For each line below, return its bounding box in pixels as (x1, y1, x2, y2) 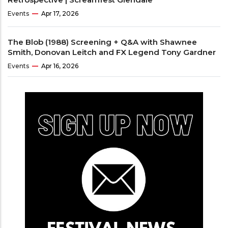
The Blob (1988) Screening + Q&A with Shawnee (8, 37, 197, 47)
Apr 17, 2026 (41, 9, 78, 17)
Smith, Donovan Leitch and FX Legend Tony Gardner (8, 47, 216, 57)
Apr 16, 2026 (41, 62, 78, 70)
